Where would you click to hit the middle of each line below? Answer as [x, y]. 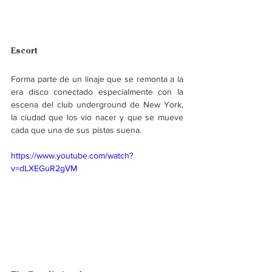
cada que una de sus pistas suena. [76, 130]
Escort [24, 50]
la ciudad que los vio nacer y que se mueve [97, 117]
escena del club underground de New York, [97, 104]
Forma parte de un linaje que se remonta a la [97, 79]
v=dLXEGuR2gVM [44, 168]
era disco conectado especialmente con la [97, 91]
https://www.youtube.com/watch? [72, 155]
